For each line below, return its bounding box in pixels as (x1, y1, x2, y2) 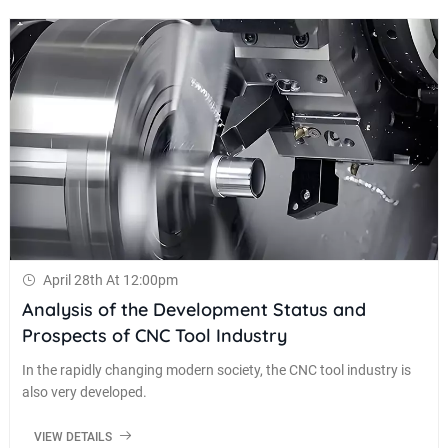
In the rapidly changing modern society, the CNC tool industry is (21, 362, 411, 379)
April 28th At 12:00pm (42, 272, 178, 289)
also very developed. (21, 384, 147, 401)
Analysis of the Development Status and (21, 298, 366, 322)
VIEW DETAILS (33, 430, 115, 445)
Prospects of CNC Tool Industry (21, 324, 287, 348)
